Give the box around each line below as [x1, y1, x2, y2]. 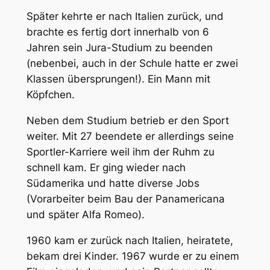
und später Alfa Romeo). [26, 209, 145, 221]
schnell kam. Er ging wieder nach [26, 162, 186, 174]
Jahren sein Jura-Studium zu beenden [26, 42, 213, 54]
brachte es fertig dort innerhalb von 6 [26, 26, 209, 39]
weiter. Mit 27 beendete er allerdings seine [26, 130, 234, 143]
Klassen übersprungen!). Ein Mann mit [26, 73, 210, 86]
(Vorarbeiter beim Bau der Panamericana [26, 193, 225, 206]
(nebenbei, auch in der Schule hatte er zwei [26, 57, 238, 70]
